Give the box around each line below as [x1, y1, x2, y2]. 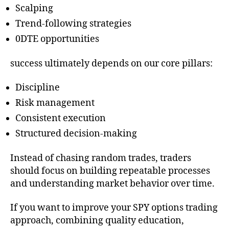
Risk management [15, 97, 95, 109]
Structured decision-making [15, 128, 137, 140]
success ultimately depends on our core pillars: [10, 57, 213, 70]
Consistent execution [15, 112, 106, 125]
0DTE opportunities [15, 33, 99, 45]
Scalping [15, 3, 53, 15]
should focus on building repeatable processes [10, 165, 210, 177]
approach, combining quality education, [10, 215, 184, 227]
